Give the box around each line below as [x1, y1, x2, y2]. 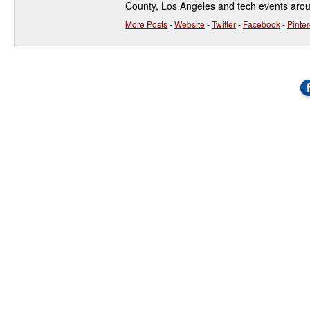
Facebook [243, 18, 280, 30]
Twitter [212, 18, 236, 30]
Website [174, 18, 205, 30]
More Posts [125, 18, 167, 30]
